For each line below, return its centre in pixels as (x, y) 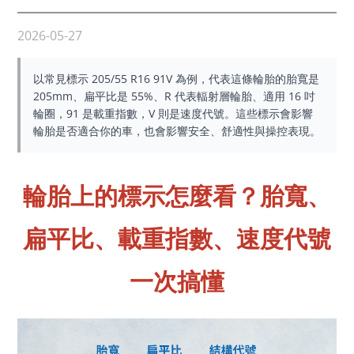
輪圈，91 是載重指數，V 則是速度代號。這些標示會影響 (173, 113)
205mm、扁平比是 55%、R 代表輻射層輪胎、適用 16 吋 (175, 96)
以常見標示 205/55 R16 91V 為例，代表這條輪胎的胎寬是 (177, 79)
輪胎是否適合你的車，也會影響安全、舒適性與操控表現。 (177, 131)
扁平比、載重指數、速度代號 (177, 238)
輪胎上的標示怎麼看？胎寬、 (177, 196)
